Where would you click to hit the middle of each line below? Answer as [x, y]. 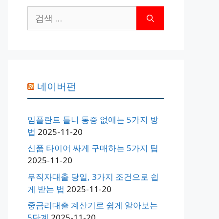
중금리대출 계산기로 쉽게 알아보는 [93, 205]
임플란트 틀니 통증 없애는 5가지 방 [93, 119]
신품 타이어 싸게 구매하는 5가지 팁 [93, 148]
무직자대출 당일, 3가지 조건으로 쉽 [93, 176]
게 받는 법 [46, 189]
